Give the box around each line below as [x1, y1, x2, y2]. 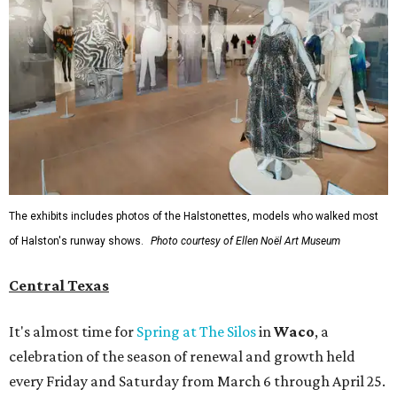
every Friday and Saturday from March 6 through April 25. [9, 371, 385, 390]
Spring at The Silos [136, 322, 256, 340]
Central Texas [9, 276, 109, 294]
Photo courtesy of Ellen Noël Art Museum [151, 234, 340, 247]
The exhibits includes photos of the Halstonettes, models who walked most [9, 209, 378, 222]
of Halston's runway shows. [9, 234, 144, 247]
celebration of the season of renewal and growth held [9, 346, 355, 365]
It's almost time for [9, 322, 136, 340]
